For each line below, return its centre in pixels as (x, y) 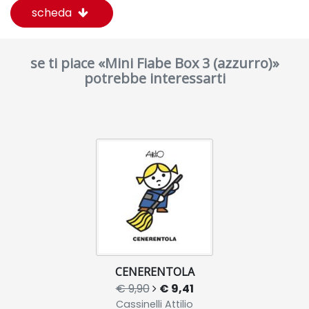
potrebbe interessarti (154, 79)
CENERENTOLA (154, 272)
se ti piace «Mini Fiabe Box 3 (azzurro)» (154, 63)
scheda (53, 13)
